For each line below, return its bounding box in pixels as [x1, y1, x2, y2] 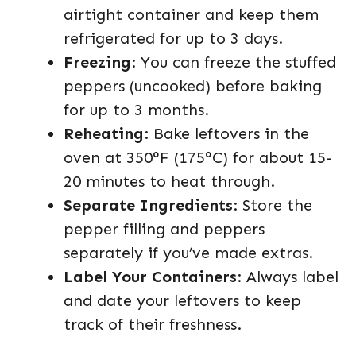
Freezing [64, 52, 131, 72]
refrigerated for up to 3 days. [64, 29, 283, 48]
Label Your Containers [64, 267, 237, 286]
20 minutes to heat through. [64, 172, 275, 191]
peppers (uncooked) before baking [64, 76, 322, 95]
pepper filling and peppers [64, 219, 265, 238]
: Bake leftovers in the [144, 124, 309, 143]
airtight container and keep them [64, 5, 319, 24]
